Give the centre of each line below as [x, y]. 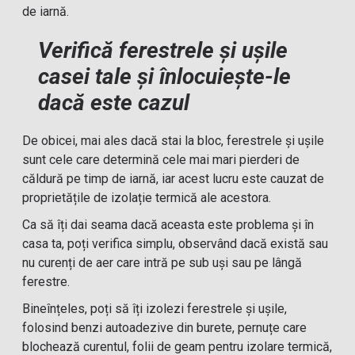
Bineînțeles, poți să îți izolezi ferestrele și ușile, [155, 309]
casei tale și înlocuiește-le [165, 76]
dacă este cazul [114, 103]
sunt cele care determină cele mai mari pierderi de [161, 160]
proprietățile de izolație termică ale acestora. [147, 198]
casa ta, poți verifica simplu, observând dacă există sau [176, 244]
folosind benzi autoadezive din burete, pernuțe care [165, 328]
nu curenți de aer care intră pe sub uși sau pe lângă [162, 263]
